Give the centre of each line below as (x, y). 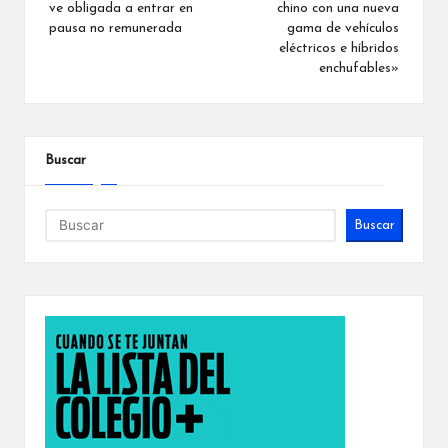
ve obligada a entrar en (121, 9)
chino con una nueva (338, 9)
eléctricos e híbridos (339, 49)
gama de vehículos (343, 29)
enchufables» (359, 69)
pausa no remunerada (115, 29)
